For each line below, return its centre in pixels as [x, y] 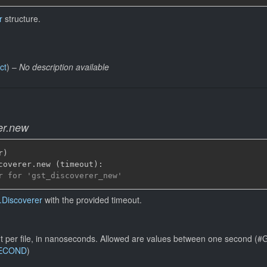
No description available [64, 67]
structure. [21, 18]
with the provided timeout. [92, 199]
